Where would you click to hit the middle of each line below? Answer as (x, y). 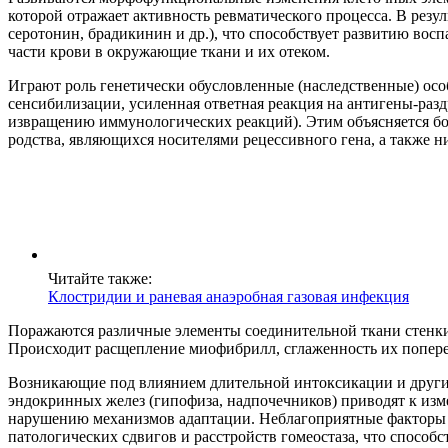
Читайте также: (100, 279)
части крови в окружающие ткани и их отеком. (169, 52)
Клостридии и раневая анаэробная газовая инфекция (228, 297)
